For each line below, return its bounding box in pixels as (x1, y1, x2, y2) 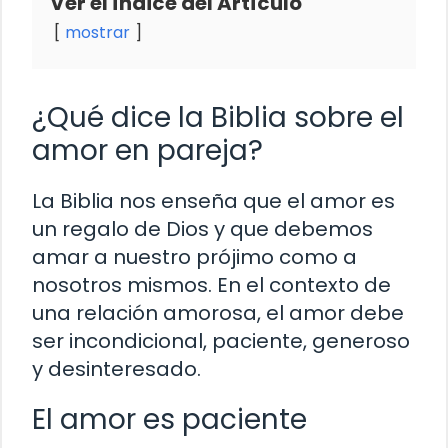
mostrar (65, 20, 130, 44)
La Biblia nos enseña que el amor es (32, 186, 395, 215)
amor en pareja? (32, 130, 263, 170)
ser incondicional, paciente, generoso (32, 326, 410, 355)
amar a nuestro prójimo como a (32, 242, 357, 271)
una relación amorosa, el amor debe (32, 298, 404, 327)
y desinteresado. (32, 354, 201, 383)
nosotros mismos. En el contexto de (32, 270, 391, 299)
